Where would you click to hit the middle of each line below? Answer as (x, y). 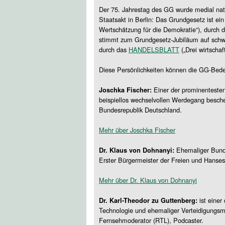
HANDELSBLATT (154, 49)
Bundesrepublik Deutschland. (140, 110)
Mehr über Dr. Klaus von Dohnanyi (148, 180)
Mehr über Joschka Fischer (137, 130)
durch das (114, 49)
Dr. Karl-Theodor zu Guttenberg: (148, 200)
